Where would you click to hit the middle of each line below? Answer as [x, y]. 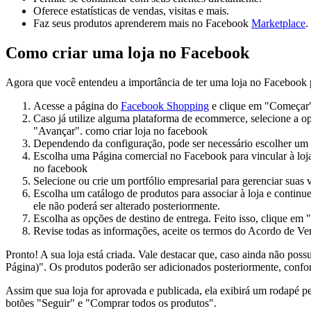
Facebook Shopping [165, 106]
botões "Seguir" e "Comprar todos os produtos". [111, 303]
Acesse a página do [77, 106]
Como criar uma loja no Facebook [127, 52]
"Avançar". [59, 131]
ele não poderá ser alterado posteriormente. [127, 205]
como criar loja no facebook [146, 131]
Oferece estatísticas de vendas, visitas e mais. [131, 11]
